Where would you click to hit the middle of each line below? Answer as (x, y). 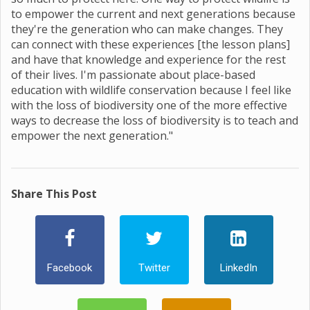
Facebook (70, 268)
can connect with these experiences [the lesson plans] (151, 44)
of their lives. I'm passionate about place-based (133, 75)
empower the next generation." (93, 136)
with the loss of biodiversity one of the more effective (149, 105)
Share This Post (54, 194)
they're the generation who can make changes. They (147, 29)
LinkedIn (238, 268)
